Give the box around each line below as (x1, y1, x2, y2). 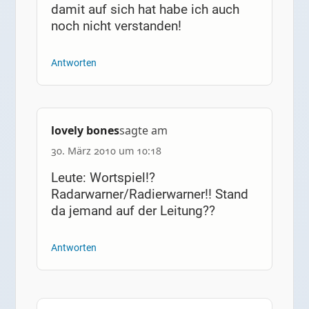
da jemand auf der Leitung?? (50, 202, 215, 219)
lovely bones (50, 122, 119, 138)
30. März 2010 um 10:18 (50, 143, 161, 157)
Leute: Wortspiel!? (50, 169, 155, 186)
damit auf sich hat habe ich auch (50, 1, 239, 18)
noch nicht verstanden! (50, 18, 181, 34)
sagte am (119, 122, 168, 138)
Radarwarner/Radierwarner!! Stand (50, 186, 248, 202)
